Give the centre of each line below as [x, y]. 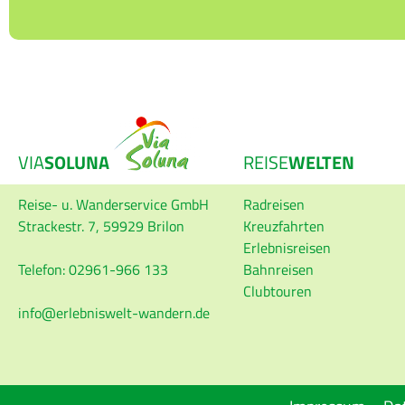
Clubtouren [277, 291]
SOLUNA [77, 162]
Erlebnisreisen [287, 247]
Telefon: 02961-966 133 [93, 269]
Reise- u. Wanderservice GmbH [113, 204]
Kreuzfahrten [283, 226]
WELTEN [321, 162]
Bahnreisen [278, 269]
